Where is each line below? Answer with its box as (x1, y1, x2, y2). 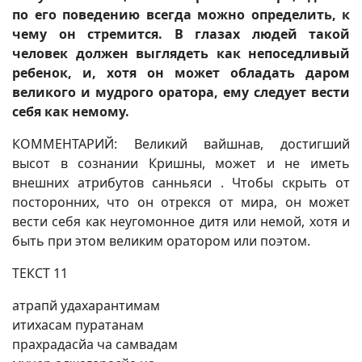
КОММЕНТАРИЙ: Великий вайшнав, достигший (12, 135, 350, 153)
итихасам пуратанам (12, 316, 144, 334)
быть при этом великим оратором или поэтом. (12, 232, 310, 250)
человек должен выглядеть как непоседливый (12, 44, 350, 62)
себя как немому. (12, 103, 129, 120)
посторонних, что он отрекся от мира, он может (12, 193, 350, 211)
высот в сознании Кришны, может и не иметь (12, 154, 350, 172)
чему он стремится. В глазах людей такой (12, 25, 350, 43)
